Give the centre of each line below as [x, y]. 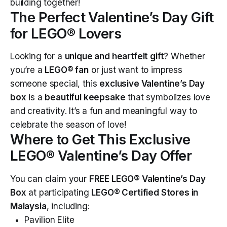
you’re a [28, 70]
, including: [68, 206]
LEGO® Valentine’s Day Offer [101, 156]
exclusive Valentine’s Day [152, 84]
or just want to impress [135, 70]
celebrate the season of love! [68, 125]
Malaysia [28, 206]
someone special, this [55, 84]
